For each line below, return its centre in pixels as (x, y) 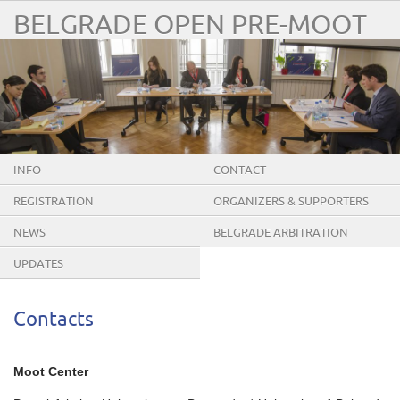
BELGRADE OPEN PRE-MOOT (190, 25)
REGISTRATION (54, 202)
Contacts (54, 321)
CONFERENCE (250, 260)
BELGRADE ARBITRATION (281, 233)
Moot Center (51, 372)
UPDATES (38, 265)
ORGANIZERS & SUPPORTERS (291, 202)
